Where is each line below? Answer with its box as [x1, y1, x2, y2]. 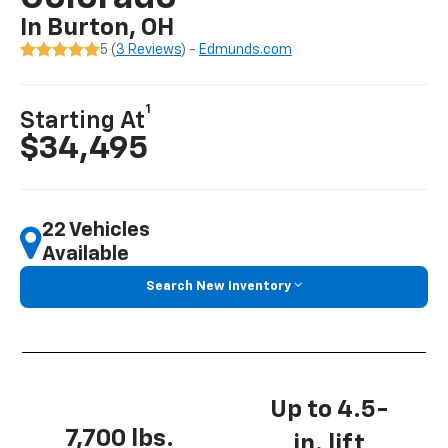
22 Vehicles [42, 220, 151, 241]
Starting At [20, 109, 146, 134]
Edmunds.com [199, 43, 293, 58]
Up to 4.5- [269, 397, 388, 422]
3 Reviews [116, 43, 182, 58]
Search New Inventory [146, 280, 291, 294]
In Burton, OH [20, 16, 175, 41]
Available [42, 244, 130, 265]
